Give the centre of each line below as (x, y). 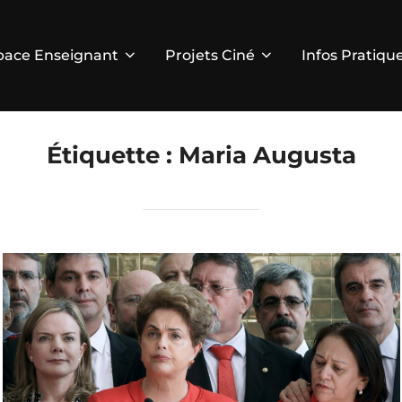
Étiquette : (112, 156)
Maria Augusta (267, 156)
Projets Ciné (210, 56)
